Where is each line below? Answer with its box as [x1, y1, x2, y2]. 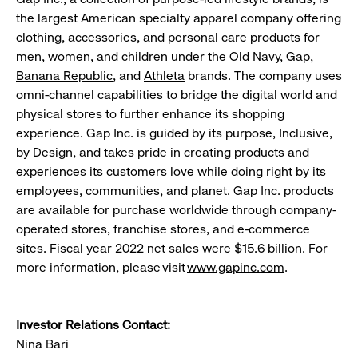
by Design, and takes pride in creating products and [16, 145, 309, 161]
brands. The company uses [185, 68, 342, 84]
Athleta [144, 68, 185, 84]
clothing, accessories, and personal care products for [16, 30, 320, 46]
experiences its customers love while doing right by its [16, 164, 326, 180]
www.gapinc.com [187, 260, 284, 276]
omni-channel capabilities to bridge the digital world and [16, 87, 337, 103]
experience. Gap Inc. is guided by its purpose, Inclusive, [16, 125, 332, 141]
